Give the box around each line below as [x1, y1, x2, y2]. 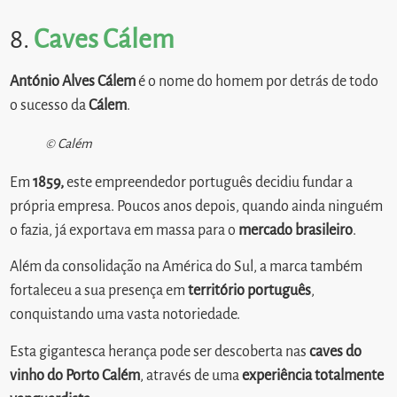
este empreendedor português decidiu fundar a [64, 175, 354, 191]
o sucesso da [10, 97, 90, 114]
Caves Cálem [34, 25, 175, 54]
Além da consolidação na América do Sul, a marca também [10, 259, 363, 276]
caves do [309, 343, 362, 360]
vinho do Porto [10, 367, 100, 384]
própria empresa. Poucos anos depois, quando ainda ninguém [10, 198, 384, 215]
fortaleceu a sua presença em [10, 283, 189, 300]
